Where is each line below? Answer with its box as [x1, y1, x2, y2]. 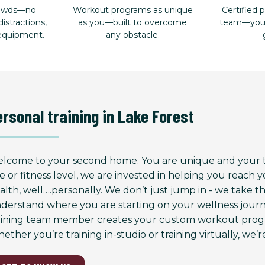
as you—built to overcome [78, 17, 187, 28]
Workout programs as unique [72, 4, 193, 15]
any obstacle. [105, 29, 160, 40]
